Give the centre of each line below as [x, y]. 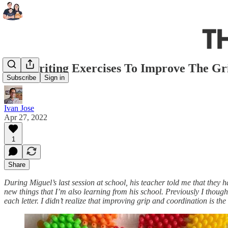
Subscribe [21, 78]
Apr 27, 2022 [26, 117]
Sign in [54, 78]
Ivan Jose [19, 108]
